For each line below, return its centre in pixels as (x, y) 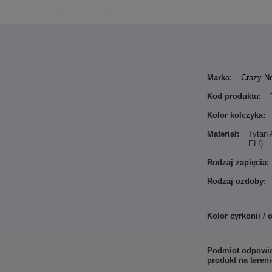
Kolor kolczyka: (236, 115)
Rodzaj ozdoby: (237, 181)
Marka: (220, 77)
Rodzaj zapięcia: (238, 162)
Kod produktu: (234, 96)
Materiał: (223, 134)
